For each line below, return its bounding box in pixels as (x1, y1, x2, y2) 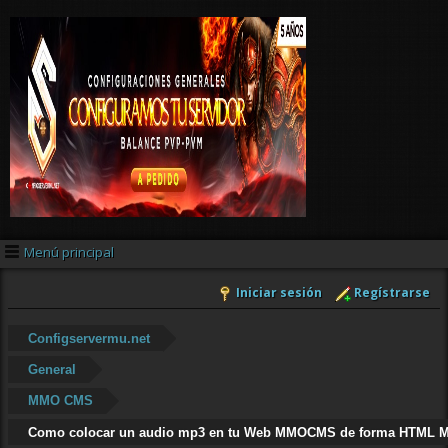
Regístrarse (354, 284, 430, 302)
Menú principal (24, 242, 114, 261)
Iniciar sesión (236, 284, 322, 302)
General (27, 361, 76, 377)
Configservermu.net (27, 330, 150, 346)
